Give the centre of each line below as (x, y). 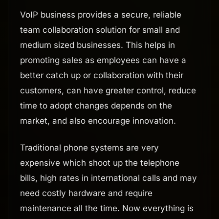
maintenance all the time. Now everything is (107, 208)
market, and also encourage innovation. (98, 121)
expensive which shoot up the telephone (100, 163)
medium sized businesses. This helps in (98, 45)
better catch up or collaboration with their (102, 76)
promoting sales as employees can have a (103, 60)
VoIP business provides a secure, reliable (101, 15)
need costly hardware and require (86, 193)
